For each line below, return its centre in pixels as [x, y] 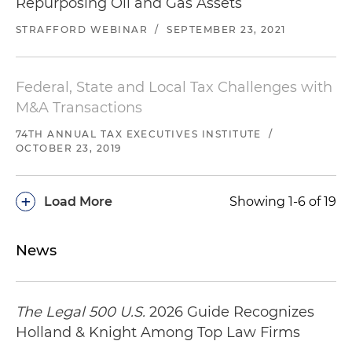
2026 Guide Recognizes [230, 312]
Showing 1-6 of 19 [283, 202]
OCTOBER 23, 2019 [69, 148]
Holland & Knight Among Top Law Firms [158, 333]
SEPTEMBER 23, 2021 [226, 30]
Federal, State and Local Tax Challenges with [174, 88]
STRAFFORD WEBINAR [82, 30]
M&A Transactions [79, 108]
